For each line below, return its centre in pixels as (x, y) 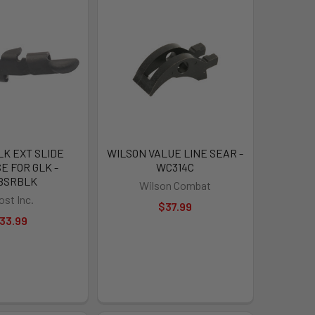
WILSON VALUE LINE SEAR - (175, 153)
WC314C (175, 167)
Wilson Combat (175, 185)
